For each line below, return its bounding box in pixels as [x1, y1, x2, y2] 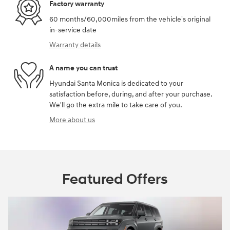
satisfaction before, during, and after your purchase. [49, 89, 212, 99]
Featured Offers [62, 170, 168, 188]
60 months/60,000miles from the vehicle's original [49, 14, 210, 24]
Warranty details [49, 40, 101, 49]
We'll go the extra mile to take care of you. [49, 100, 182, 109]
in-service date [49, 25, 97, 34]
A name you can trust [49, 64, 118, 73]
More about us [49, 115, 95, 124]
